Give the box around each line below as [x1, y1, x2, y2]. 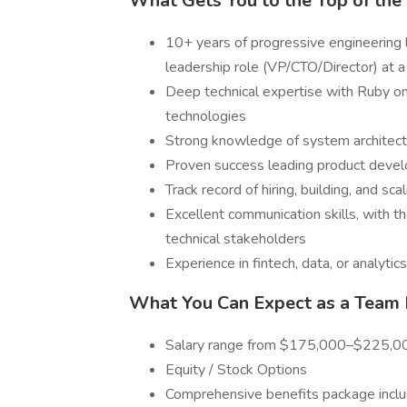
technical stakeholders [165, 229, 306, 249]
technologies [165, 106, 246, 126]
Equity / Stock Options [165, 360, 311, 380]
